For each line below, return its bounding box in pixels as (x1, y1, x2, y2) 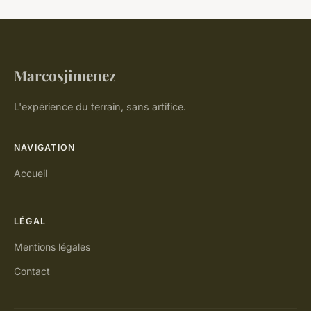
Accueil (14, 167, 47, 180)
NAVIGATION (14, 142, 76, 153)
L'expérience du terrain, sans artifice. (14, 101, 186, 113)
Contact (14, 265, 50, 278)
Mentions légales (14, 241, 90, 253)
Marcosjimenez (14, 65, 116, 85)
